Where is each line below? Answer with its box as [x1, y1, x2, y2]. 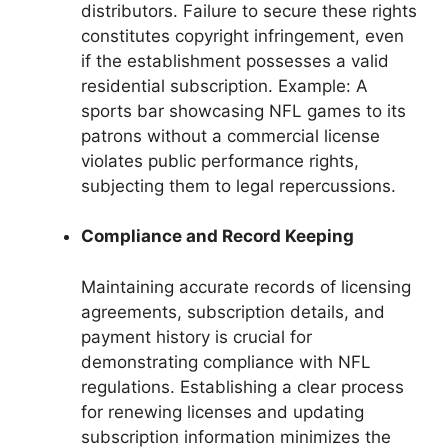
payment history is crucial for [81, 326, 312, 347]
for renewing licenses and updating [81, 401, 364, 422]
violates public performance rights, [81, 150, 359, 171]
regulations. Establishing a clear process [81, 376, 404, 397]
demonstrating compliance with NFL [81, 351, 371, 372]
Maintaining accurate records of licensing [81, 276, 411, 297]
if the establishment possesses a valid [81, 50, 389, 71]
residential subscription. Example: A [81, 75, 368, 96]
